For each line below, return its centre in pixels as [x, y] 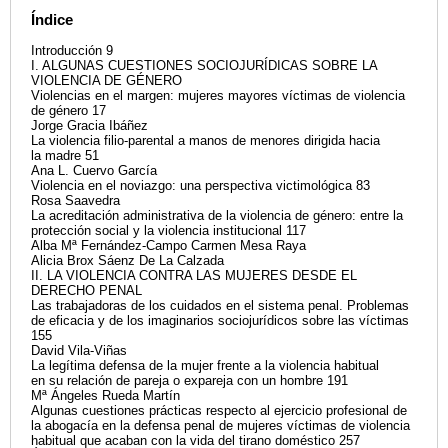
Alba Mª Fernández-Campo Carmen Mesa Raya [168, 246]
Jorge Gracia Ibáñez [89, 126]
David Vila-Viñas [79, 351]
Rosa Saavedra [75, 201]
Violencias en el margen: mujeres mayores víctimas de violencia [218, 96]
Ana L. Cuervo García [94, 171]
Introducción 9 [72, 51]
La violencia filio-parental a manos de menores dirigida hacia [205, 141]
